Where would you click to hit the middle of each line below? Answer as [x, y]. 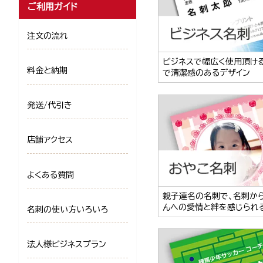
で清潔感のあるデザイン [207, 73]
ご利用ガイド [53, 6]
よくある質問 [50, 175]
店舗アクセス [50, 140]
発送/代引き [50, 105]
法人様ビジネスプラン [67, 244]
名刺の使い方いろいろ [68, 209]
